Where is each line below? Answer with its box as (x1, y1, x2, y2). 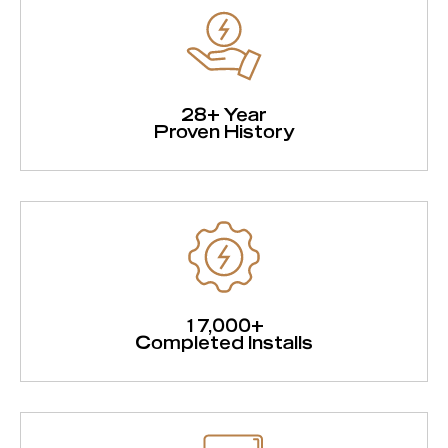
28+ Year (181, 101, 267, 125)
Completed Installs (135, 329, 313, 353)
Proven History (153, 118, 295, 142)
